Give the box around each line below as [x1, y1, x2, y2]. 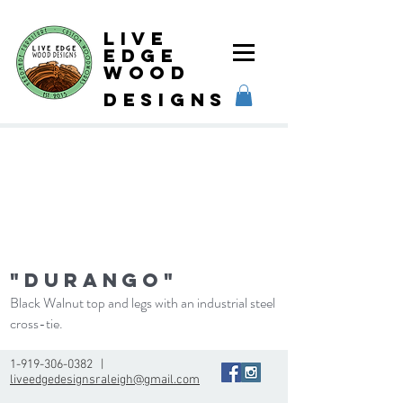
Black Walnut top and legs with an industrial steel [10, 291, 275, 313]
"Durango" [10, 267, 179, 292]
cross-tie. [10, 312, 66, 334]
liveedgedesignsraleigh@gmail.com [10, 372, 200, 388]
